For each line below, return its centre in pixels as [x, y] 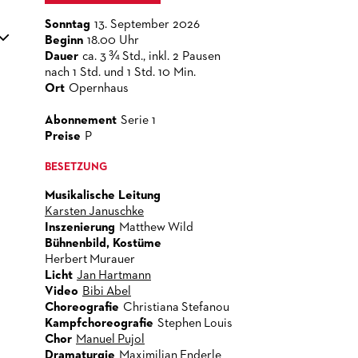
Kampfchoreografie [99, 324]
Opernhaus [99, 89]
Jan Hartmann [114, 276]
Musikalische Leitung [103, 196]
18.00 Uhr [113, 41]
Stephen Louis [195, 324]
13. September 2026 [147, 25]
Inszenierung [80, 228]
